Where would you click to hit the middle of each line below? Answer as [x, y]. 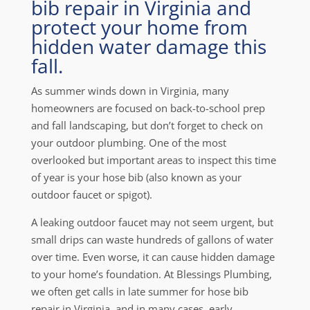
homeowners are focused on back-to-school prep [148, 108]
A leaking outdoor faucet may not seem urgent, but [152, 222]
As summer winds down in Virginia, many [130, 91]
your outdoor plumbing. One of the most [128, 143]
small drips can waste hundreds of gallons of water [152, 239]
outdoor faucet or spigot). [91, 194]
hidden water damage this [148, 46]
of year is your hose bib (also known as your [136, 177]
